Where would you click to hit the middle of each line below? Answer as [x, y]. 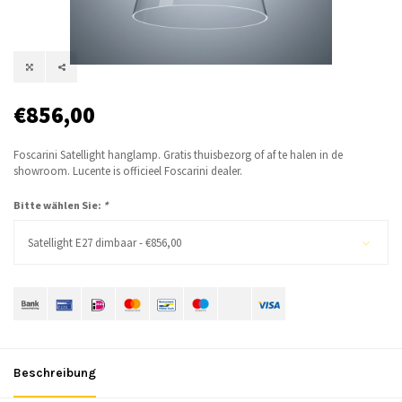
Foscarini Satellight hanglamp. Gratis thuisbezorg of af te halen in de [178, 155]
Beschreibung [55, 373]
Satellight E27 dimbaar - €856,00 [105, 243]
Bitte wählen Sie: [58, 205]
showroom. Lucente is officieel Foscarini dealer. [128, 171]
